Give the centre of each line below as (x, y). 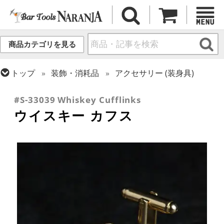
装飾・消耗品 (75, 73)
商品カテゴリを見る (42, 44)
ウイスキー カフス (74, 116)
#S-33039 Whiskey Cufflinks (78, 100)
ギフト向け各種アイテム (135, 87)
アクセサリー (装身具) (155, 73)
